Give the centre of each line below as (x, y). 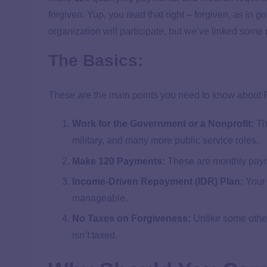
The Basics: (96, 61)
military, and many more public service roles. (165, 141)
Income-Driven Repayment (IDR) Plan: (158, 181)
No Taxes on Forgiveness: (131, 219)
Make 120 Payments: (119, 161)
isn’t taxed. (95, 235)
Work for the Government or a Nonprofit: (163, 124)
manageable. (100, 198)
